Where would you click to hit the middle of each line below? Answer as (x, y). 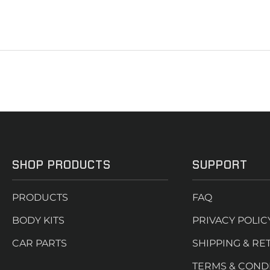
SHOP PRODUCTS (61, 165)
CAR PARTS (39, 243)
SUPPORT (220, 165)
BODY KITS (38, 220)
